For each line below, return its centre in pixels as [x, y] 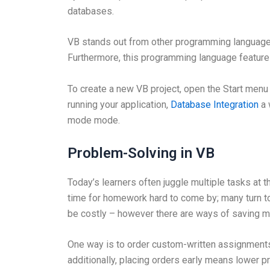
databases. [91, 11]
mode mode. [94, 120]
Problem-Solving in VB [141, 153]
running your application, [119, 104]
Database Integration [215, 104]
